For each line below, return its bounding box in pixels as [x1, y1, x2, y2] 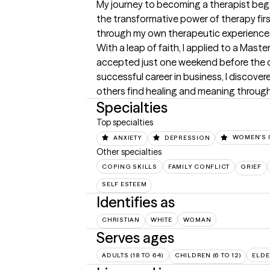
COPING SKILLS [102, 162, 157, 171]
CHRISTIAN [102, 215, 140, 224]
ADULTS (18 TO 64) [102, 251, 164, 259]
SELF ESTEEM [102, 180, 147, 188]
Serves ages [96, 228, 174, 246]
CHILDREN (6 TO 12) [174, 251, 242, 259]
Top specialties [96, 117, 153, 128]
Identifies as [96, 193, 175, 211]
